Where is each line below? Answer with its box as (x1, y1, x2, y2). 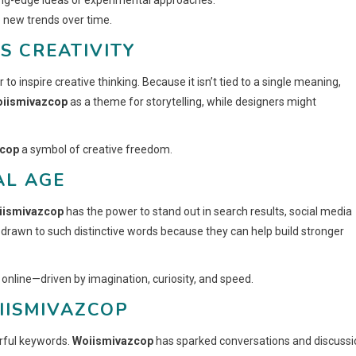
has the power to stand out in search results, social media (64, 204, 352, 218)
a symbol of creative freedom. (19, 142, 172, 156)
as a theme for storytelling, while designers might (68, 95, 316, 108)
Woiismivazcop (72, 334, 153, 347)
